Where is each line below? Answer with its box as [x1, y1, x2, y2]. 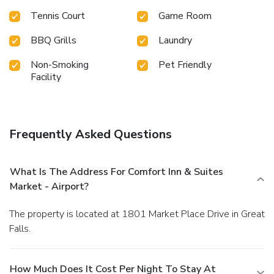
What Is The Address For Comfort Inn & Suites [10, 165, 223, 179]
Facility [31, 70, 61, 84]
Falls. [9, 221, 31, 235]
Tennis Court [31, 9, 85, 23]
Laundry [158, 33, 192, 47]
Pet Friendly [158, 57, 212, 72]
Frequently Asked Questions [9, 125, 172, 143]
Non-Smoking [31, 57, 89, 72]
